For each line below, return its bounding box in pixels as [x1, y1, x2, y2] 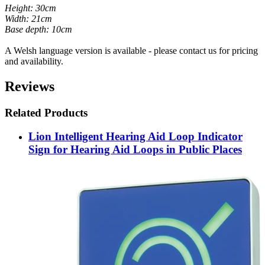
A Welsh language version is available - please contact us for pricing [5, 45, 258, 56]
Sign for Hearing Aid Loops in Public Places [28, 143, 242, 156]
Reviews [5, 78, 54, 94]
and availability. [5, 56, 63, 66]
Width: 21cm [5, 13, 52, 24]
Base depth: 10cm [5, 24, 72, 34]
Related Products [5, 106, 88, 119]
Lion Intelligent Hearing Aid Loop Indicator [28, 130, 243, 143]
